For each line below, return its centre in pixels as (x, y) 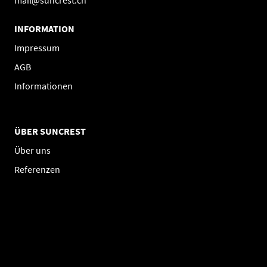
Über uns (32, 150)
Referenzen (37, 169)
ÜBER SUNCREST (50, 131)
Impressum (37, 48)
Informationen (44, 86)
